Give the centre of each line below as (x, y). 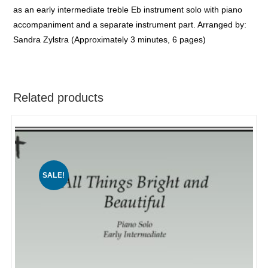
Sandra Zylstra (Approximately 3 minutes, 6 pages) (110, 39)
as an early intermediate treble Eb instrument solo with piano (128, 9)
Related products (59, 97)
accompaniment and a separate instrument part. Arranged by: (130, 24)
